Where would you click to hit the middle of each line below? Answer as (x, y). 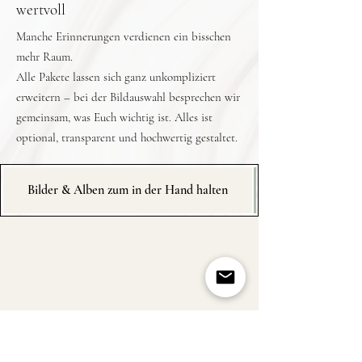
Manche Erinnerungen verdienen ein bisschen (124, 36)
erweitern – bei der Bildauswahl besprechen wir (128, 97)
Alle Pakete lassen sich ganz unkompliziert (116, 77)
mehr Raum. (44, 57)
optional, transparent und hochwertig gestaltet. (127, 137)
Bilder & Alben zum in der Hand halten (128, 190)
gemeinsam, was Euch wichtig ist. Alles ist (114, 117)
